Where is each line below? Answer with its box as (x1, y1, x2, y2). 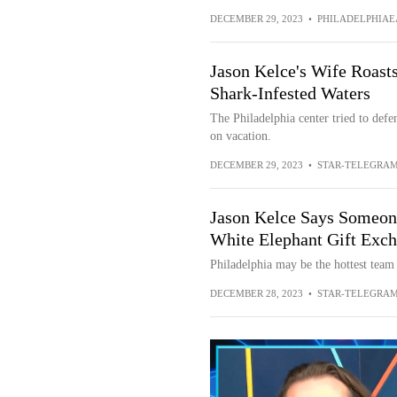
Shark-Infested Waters (209, 83, 370, 103)
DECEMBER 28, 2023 (209, 288, 303, 299)
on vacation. (209, 129, 271, 143)
